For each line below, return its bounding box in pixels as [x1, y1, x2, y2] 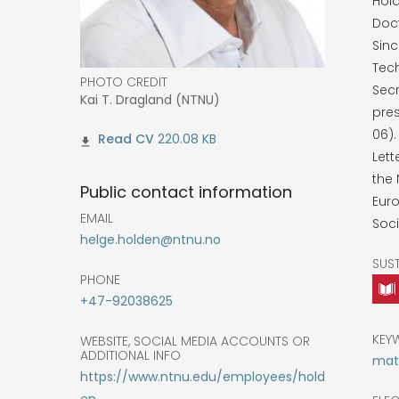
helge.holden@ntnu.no [80, 230, 221, 248]
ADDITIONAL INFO [80, 346, 181, 364]
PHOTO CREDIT [80, 73, 167, 92]
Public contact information [80, 180, 292, 203]
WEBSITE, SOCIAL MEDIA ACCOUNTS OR [80, 331, 310, 350]
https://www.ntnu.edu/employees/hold [80, 367, 325, 386]
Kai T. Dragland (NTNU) [80, 91, 220, 110]
